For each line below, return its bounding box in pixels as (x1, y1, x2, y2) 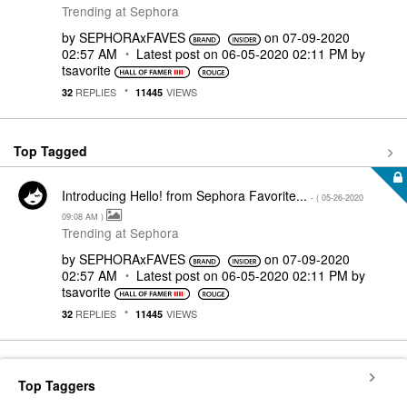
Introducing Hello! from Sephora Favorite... (62, 186, 311, 204)
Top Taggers (18, 376, 95, 394)
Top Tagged (14, 141, 87, 160)
